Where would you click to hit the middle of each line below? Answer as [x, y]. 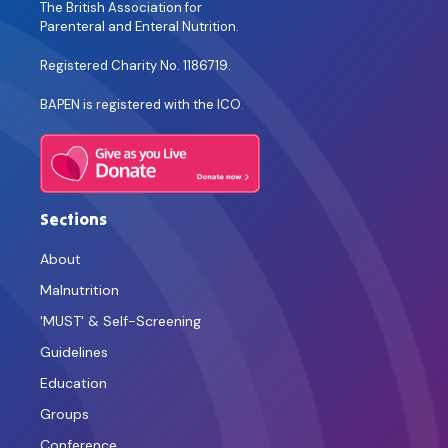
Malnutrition [79, 290]
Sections [73, 219]
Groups [64, 414]
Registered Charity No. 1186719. [135, 66]
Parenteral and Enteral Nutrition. [139, 27]
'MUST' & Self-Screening [120, 321]
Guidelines [74, 352]
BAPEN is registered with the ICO [140, 105]
